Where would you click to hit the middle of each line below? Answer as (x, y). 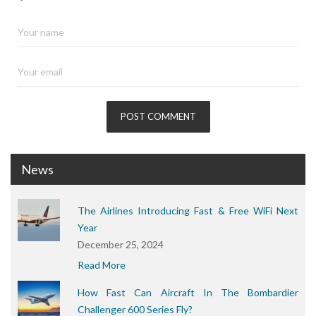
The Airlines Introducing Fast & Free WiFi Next (188, 210)
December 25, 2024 (121, 244)
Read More (102, 265)
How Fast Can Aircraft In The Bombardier (188, 292)
